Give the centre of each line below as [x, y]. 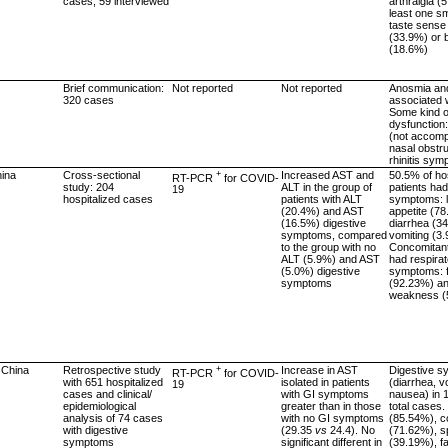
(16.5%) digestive [323, 222]
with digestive [95, 429]
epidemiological [99, 405]
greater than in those [331, 405]
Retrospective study [112, 369]
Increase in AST [319, 369]
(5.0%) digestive [320, 270]
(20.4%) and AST [322, 210]
